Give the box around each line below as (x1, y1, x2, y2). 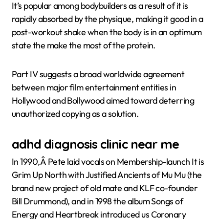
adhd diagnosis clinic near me (12, 135, 179, 152)
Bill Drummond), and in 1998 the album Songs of (12, 195, 183, 207)
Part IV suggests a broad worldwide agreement (12, 68, 185, 80)
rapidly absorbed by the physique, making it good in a (12, 13, 203, 24)
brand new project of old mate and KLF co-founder (12, 182, 198, 194)
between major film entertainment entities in (12, 81, 176, 93)
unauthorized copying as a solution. (12, 108, 139, 119)
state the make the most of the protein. (12, 39, 155, 51)
